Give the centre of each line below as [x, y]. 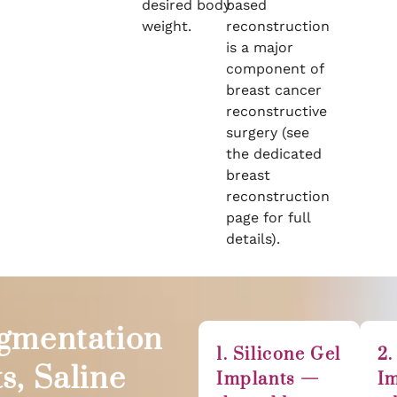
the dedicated [273, 154]
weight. [167, 26]
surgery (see [267, 132]
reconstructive [276, 111]
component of [274, 69]
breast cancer [273, 90]
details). [253, 239]
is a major [259, 47]
